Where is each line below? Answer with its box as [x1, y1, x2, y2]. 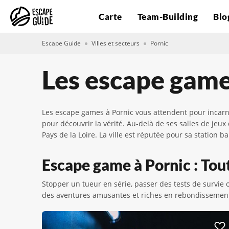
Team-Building [137, 11, 198, 22]
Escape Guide [42, 39, 81, 48]
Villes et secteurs [91, 39, 140, 48]
